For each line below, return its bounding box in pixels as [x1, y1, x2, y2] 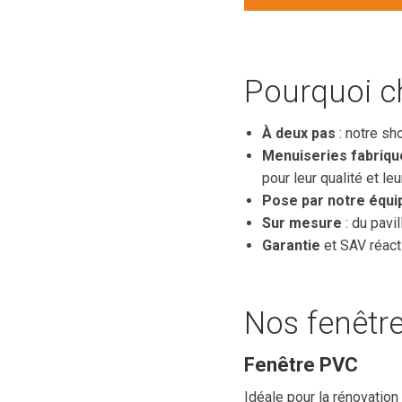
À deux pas [262, 125, 336, 142]
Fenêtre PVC [244, 354, 358, 376]
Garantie [262, 237, 320, 254]
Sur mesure [262, 214, 342, 232]
